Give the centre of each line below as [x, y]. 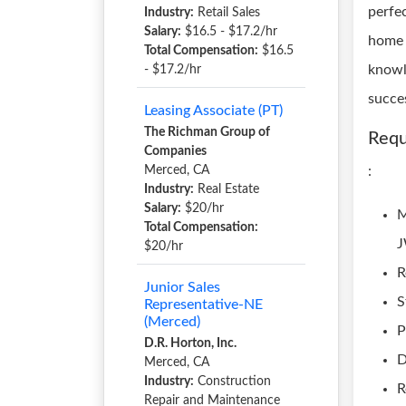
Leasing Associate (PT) [213, 111]
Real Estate [227, 189]
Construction [232, 382]
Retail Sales [227, 13]
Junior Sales [182, 287]
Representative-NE [203, 304]
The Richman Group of [207, 132]
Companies [175, 151]
